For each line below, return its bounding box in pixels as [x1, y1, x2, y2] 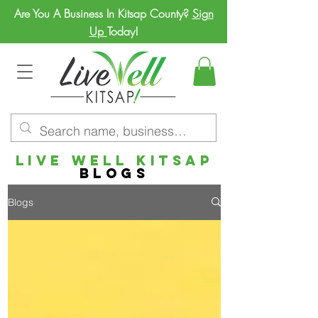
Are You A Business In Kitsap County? [13, 6, 192, 21]
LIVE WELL [15, 151, 137, 169]
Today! [106, 23, 138, 39]
